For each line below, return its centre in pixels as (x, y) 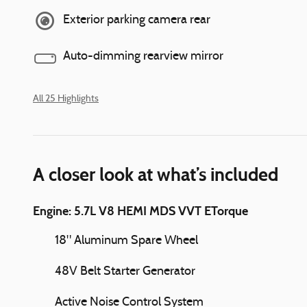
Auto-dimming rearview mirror (143, 57)
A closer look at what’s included (156, 174)
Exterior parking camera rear (137, 20)
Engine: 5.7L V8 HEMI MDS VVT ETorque (140, 211)
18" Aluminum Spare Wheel (126, 241)
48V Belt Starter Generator (125, 271)
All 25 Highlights (66, 99)
